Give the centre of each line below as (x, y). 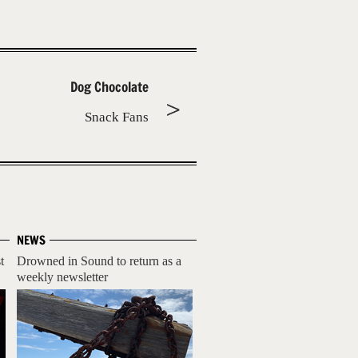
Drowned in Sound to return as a (99, 261)
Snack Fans (117, 117)
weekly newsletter (62, 277)
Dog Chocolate (109, 87)
